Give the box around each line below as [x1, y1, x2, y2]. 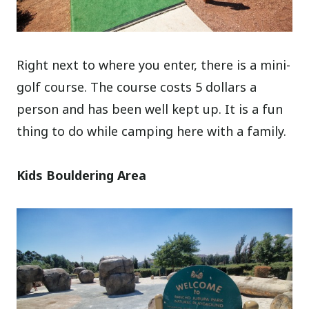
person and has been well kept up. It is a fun [17, 100, 283, 117]
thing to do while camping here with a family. [17, 122, 287, 139]
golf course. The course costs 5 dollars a [17, 78, 257, 95]
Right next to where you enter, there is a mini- [17, 56, 291, 73]
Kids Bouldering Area [17, 166, 147, 183]
